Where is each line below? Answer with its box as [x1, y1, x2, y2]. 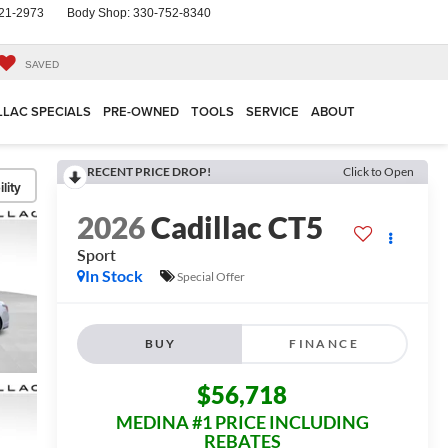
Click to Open [343, 164, 414, 179]
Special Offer [176, 268, 245, 284]
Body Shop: [67, 6, 133, 20]
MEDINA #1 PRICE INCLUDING [115, 411, 369, 434]
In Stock [84, 266, 143, 286]
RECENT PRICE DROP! [86, 164, 211, 179]
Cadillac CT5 [150, 209, 323, 246]
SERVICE [246, 102, 299, 122]
